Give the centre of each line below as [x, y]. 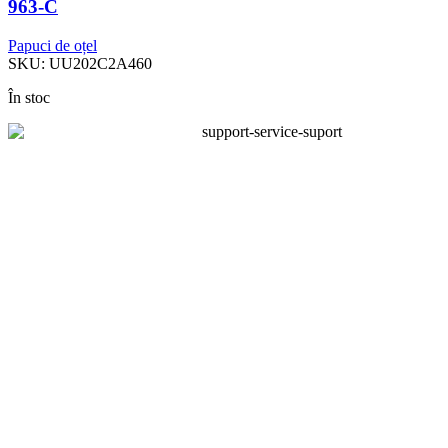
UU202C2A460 [100, 63]
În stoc [29, 97]
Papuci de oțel [52, 45]
